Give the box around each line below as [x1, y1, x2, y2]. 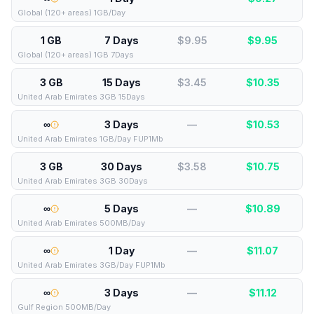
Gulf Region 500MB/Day [18, 302, 111, 312]
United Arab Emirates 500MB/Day [18, 218, 145, 228]
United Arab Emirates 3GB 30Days [18, 176, 148, 186]
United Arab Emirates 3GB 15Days [18, 92, 145, 102]
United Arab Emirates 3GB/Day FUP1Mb [18, 260, 165, 270]
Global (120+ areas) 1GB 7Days [18, 50, 134, 60]
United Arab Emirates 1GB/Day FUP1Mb [18, 134, 163, 144]
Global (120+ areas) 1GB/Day [18, 8, 125, 18]
